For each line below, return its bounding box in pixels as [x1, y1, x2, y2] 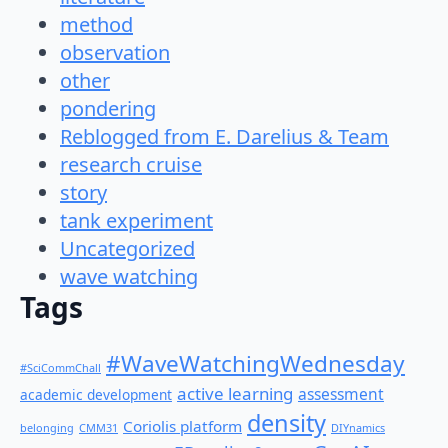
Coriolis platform [123, 415, 242, 436]
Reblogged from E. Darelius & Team [60, 123, 389, 151]
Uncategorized [60, 235, 195, 263]
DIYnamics [331, 419, 385, 435]
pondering [60, 95, 156, 123]
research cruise [60, 151, 202, 179]
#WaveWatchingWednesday [106, 347, 405, 379]
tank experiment [60, 207, 213, 235]
